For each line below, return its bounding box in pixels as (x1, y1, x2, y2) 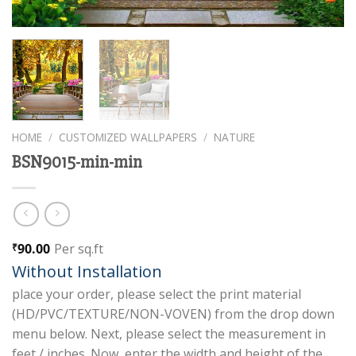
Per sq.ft (54, 240, 103, 258)
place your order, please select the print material (12, 285, 301, 304)
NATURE (214, 129, 256, 145)
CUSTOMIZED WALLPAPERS (59, 129, 198, 145)
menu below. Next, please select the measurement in (12, 325, 326, 343)
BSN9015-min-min (12, 150, 142, 173)
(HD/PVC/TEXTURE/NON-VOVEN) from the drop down (12, 305, 335, 323)
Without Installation (12, 261, 162, 283)
